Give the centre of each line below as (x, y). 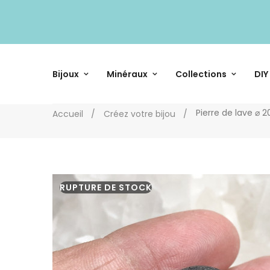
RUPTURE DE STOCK (106, 187)
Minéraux (127, 74)
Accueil (68, 114)
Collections (201, 74)
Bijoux (66, 74)
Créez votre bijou (140, 114)
